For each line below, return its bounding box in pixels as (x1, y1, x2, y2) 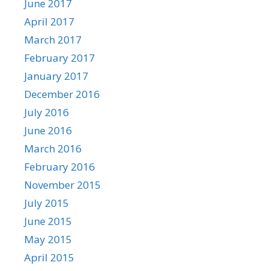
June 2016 (24, 123, 72, 137)
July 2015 (24, 195, 69, 210)
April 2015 (24, 250, 74, 264)
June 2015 (24, 214, 72, 228)
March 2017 (24, 32, 82, 47)
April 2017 (24, 14, 74, 28)
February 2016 (24, 159, 95, 174)
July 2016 (24, 105, 69, 119)
